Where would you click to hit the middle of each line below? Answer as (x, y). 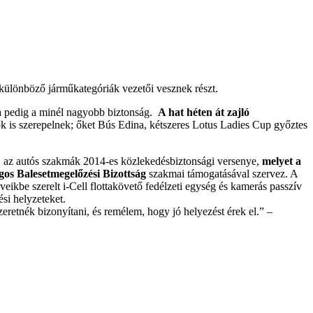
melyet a (280, 161)
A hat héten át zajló (204, 112)
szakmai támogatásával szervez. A (222, 174)
